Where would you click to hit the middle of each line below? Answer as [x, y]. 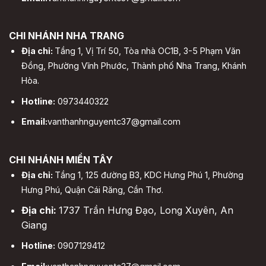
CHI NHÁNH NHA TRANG [66, 36]
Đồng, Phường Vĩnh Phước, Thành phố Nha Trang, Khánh [134, 66]
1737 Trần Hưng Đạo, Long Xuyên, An [146, 210]
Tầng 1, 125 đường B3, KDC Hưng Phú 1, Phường [149, 175]
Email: [34, 122]
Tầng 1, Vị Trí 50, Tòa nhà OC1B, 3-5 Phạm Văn [147, 51]
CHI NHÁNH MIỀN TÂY [61, 160]
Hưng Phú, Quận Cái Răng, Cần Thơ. [92, 190]
